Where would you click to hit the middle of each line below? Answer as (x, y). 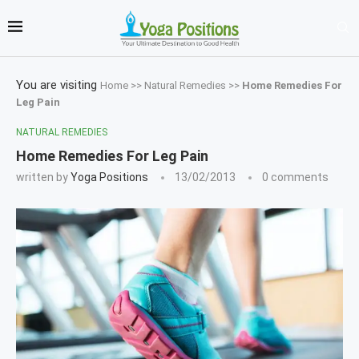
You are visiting (58, 85)
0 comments (295, 177)
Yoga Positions (109, 177)
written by (43, 177)
